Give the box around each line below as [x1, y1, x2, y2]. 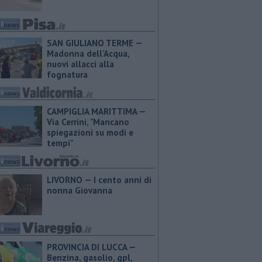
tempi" [47, 137, 73, 149]
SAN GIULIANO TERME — [47, 37, 142, 49]
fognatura [47, 69, 88, 80]
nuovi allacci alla [47, 58, 114, 70]
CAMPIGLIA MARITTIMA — [47, 106, 146, 117]
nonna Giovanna [47, 185, 112, 196]
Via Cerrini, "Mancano [47, 116, 129, 127]
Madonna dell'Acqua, [47, 48, 129, 59]
